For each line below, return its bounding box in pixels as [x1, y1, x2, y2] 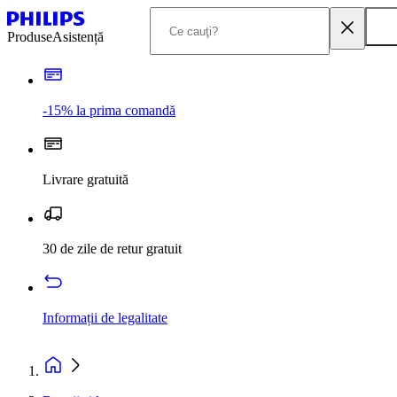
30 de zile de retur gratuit [43, 241, 182, 256]
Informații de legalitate [43, 310, 167, 325]
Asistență [52, 29, 104, 44]
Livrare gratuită [43, 172, 128, 187]
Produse [7, 29, 52, 44]
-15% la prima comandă [43, 103, 175, 118]
